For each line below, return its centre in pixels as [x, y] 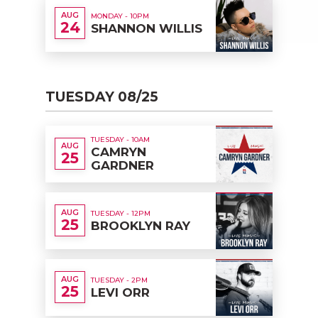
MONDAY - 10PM [120, 16]
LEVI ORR [120, 292]
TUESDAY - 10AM [120, 140]
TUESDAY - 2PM [119, 280]
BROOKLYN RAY [141, 225]
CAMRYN [119, 152]
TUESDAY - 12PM [121, 213]
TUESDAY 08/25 [102, 97]
